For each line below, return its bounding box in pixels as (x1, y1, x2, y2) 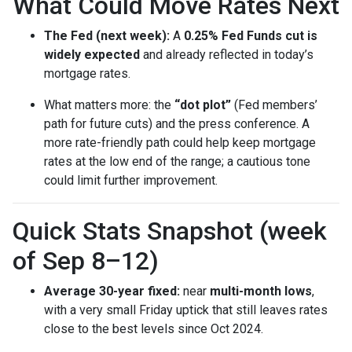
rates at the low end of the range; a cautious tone (44, 154, 310, 169)
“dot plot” (174, 97, 231, 112)
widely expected (44, 47, 140, 62)
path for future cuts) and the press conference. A (44, 116, 310, 131)
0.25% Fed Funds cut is (184, 28, 317, 43)
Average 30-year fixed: (44, 284, 180, 299)
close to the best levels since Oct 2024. (44, 321, 263, 336)
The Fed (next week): (44, 28, 170, 43)
